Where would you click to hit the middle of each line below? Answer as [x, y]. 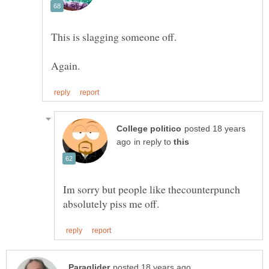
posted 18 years [215, 129]
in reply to [154, 142]
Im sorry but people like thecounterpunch [152, 189]
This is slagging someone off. [114, 37]
